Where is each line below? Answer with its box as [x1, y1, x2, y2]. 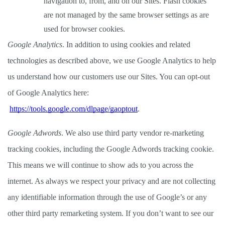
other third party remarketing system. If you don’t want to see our [8, 209, 213, 217]
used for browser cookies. [44, 25, 129, 33]
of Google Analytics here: [8, 88, 89, 97]
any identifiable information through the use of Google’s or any [8, 193, 207, 201]
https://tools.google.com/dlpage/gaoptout [10, 104, 138, 113]
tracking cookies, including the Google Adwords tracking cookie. [8, 145, 214, 153]
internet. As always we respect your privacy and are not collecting [8, 177, 215, 185]
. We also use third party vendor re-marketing [61, 129, 204, 137]
